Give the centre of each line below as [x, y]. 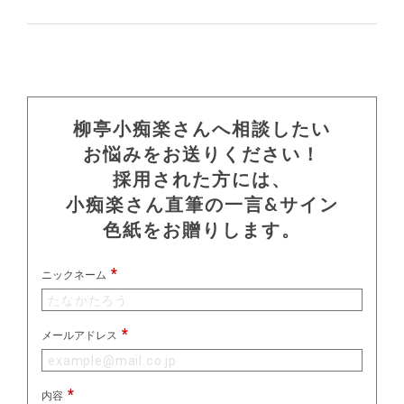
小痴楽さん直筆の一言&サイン [202, 203]
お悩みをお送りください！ [202, 153]
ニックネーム [74, 275]
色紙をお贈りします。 [202, 229]
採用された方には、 [202, 178]
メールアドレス [79, 335]
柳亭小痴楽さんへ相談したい [202, 128]
